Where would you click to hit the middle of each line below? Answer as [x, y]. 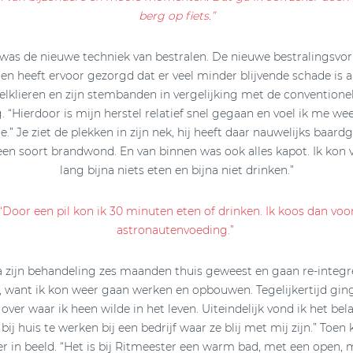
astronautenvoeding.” [176, 230]
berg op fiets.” [176, 15]
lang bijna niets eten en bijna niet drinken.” [176, 170]
